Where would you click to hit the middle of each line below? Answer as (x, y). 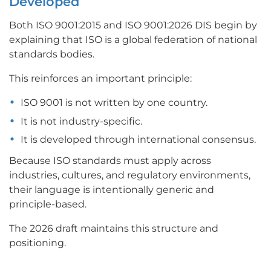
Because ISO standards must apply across (110, 161)
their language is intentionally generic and (112, 190)
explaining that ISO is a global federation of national (133, 40)
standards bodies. (52, 54)
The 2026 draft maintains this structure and (114, 229)
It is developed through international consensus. (139, 140)
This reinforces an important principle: (100, 79)
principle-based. (48, 204)
